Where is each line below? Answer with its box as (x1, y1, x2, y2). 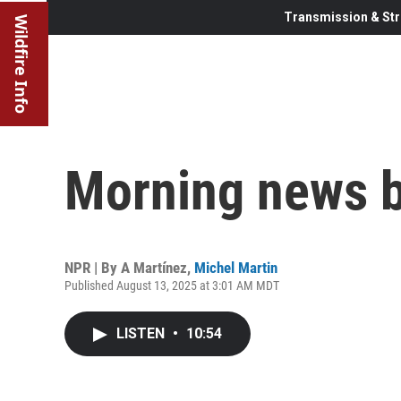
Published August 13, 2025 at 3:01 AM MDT (64, 277, 279, 293)
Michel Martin (194, 258, 277, 277)
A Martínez (121, 258, 187, 277)
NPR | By (64, 258, 121, 277)
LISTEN (116, 324, 168, 342)
